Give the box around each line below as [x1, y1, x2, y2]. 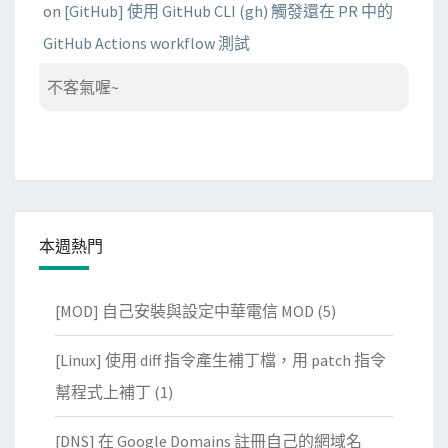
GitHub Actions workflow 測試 [43, 33, 250, 54]
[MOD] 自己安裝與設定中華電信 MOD [55, 301, 314, 322]
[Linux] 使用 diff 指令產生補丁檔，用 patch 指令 [55, 350, 386, 371]
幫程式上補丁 [55, 382, 151, 403]
